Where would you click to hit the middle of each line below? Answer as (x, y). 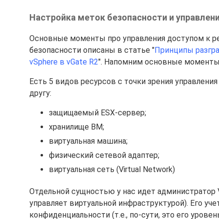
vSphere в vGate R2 (64, 62)
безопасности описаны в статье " (92, 50)
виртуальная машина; (88, 141)
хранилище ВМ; (77, 127)
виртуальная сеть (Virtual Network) (112, 169)
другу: (40, 93)
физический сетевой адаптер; (104, 155)
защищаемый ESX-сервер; (98, 113)
